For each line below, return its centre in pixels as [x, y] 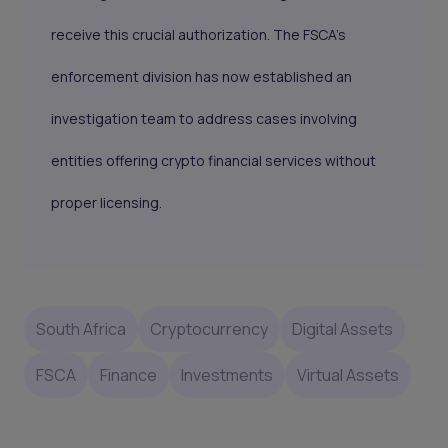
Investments [227, 374]
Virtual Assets [348, 374]
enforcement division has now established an [202, 77]
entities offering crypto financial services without [214, 161]
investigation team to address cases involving [204, 119]
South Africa [81, 328]
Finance [128, 374]
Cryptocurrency [209, 328]
